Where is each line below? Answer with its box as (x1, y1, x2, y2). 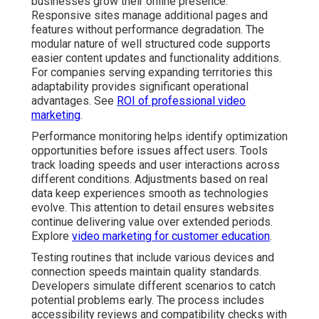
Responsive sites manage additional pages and (31, 8, 268, 22)
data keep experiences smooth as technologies (31, 186, 268, 200)
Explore (31, 229, 72, 243)
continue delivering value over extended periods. (31, 214, 273, 229)
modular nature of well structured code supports (31, 36, 271, 51)
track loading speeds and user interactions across (31, 157, 280, 172)
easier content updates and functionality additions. (31, 51, 281, 65)
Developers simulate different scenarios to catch (31, 278, 276, 293)
